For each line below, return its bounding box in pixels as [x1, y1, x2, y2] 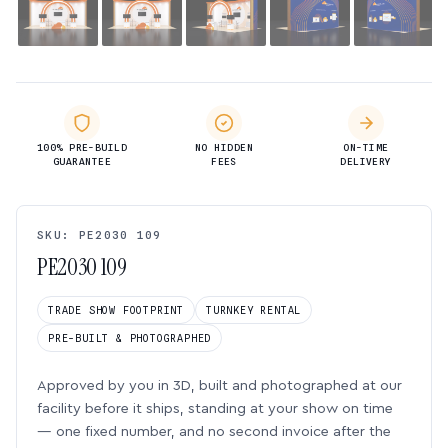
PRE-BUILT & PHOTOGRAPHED [48, 332, 212, 344]
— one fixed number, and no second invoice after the [37, 424, 391, 439]
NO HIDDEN [194, 142, 254, 153]
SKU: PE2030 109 [37, 228, 162, 242]
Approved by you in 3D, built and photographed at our [37, 378, 402, 393]
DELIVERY [340, 156, 392, 167]
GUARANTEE [52, 156, 112, 167]
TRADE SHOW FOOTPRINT [48, 304, 184, 316]
